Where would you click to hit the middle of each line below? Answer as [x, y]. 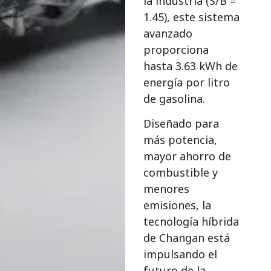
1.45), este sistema [192, 17]
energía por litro [187, 82]
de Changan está [187, 238]
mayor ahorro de [188, 156]
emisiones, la [178, 205]
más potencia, [181, 140]
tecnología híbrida [191, 222]
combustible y [181, 173]
